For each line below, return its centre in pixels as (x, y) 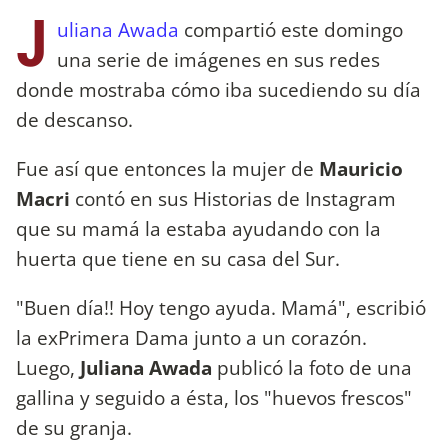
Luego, (48, 367)
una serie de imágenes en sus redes (218, 59)
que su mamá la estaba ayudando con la (198, 228)
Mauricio (361, 168)
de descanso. (74, 119)
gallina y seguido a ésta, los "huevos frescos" (214, 397)
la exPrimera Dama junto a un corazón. (191, 337)
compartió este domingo (291, 29)
